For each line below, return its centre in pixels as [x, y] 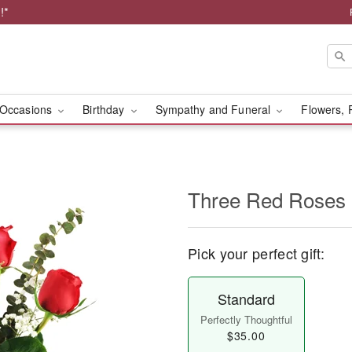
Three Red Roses [267, 199]
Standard [246, 299]
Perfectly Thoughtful [246, 319]
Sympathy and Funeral [214, 109]
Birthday [105, 109]
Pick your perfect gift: [256, 253]
